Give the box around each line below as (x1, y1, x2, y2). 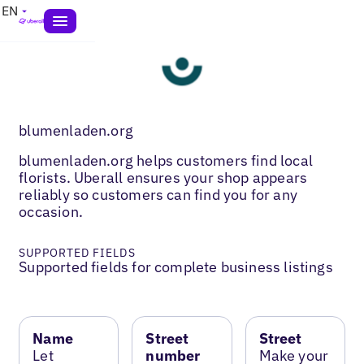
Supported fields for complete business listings (19, 257, 333, 276)
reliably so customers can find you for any (19, 184, 297, 204)
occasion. (19, 201, 83, 221)
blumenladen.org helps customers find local (19, 150, 313, 170)
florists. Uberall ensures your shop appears (19, 167, 308, 187)
